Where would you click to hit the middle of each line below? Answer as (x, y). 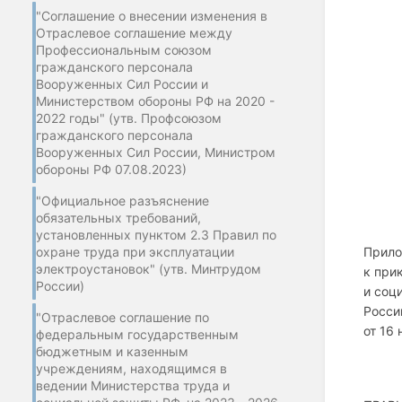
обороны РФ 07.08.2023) (111, 169)
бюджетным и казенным (112, 351)
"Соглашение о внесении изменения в (152, 15)
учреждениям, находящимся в (131, 368)
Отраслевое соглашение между (134, 32)
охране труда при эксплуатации (135, 251)
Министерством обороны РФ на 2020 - (155, 100)
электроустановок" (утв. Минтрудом (149, 268)
